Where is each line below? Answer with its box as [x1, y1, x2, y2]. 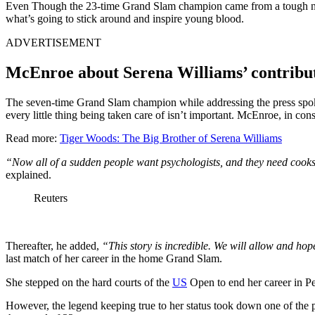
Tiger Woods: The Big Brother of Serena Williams [60, 131, 282, 144]
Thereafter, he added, [6, 239, 99, 252]
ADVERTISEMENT [6, 36, 101, 49]
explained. [6, 168, 51, 181]
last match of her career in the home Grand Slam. [6, 252, 222, 264]
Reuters [34, 191, 67, 204]
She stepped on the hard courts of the [6, 276, 172, 288]
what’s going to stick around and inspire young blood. [6, 12, 244, 25]
